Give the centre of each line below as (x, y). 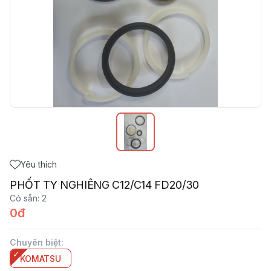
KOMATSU (41, 259)
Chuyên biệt (35, 242)
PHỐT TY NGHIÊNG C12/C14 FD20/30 (104, 185)
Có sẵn (24, 198)
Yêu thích (39, 164)
